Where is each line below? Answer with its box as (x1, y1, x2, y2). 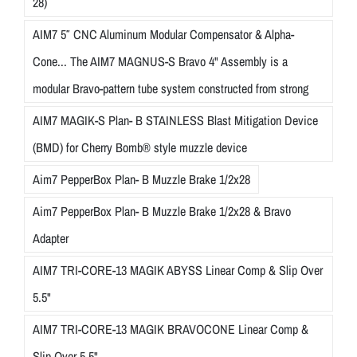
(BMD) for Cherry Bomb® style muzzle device (33, 139, 247, 157)
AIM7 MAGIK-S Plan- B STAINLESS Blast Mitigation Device (33, 112, 318, 130)
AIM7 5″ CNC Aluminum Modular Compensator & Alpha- (33, 25, 294, 44)
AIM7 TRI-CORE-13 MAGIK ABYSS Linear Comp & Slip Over (33, 261, 323, 280)
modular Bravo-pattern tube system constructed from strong (33, 80, 308, 98)
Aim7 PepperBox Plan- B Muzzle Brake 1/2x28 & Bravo (33, 202, 291, 221)
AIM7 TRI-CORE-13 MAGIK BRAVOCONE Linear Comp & (33, 320, 308, 339)
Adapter (33, 229, 69, 248)
